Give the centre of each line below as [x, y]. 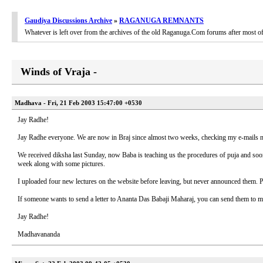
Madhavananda [39, 234]
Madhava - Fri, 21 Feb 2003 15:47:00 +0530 [78, 103]
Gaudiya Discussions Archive [68, 21]
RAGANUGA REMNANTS [161, 21]
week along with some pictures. [61, 164]
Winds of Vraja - [59, 72]
